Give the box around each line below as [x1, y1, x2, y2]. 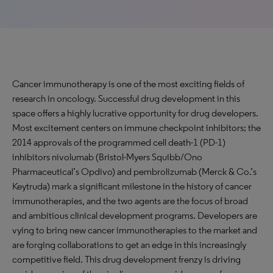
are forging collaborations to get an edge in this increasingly [12, 239, 246, 250]
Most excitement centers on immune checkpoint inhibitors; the [12, 122, 261, 133]
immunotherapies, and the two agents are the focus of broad [12, 195, 248, 207]
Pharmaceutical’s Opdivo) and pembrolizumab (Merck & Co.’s [12, 166, 257, 177]
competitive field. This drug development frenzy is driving [12, 253, 241, 265]
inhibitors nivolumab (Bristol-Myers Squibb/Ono [12, 151, 202, 163]
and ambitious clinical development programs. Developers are [12, 210, 257, 221]
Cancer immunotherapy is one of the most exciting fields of [12, 78, 244, 90]
